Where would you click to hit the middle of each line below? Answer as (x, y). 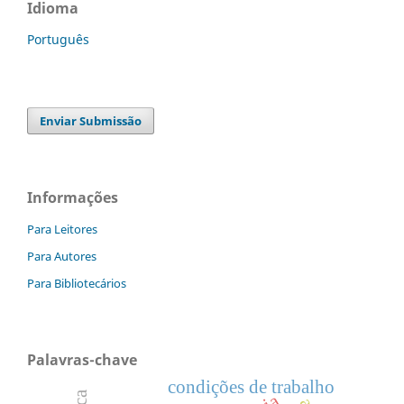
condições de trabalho (251, 387)
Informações (73, 197)
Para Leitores (62, 229)
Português (58, 39)
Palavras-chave (82, 359)
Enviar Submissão (91, 120)
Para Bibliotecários (77, 283)
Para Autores (62, 256)
